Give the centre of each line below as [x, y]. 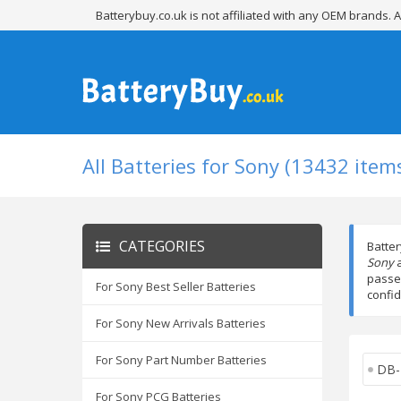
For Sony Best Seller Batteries [176, 286]
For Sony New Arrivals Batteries [181, 323]
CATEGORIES [162, 246]
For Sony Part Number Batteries [181, 360]
